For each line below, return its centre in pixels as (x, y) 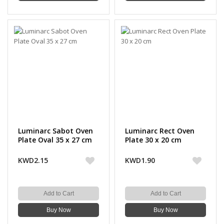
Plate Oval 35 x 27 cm (55, 140)
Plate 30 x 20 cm (153, 140)
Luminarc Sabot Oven (55, 131)
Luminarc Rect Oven (160, 131)
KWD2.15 (33, 160)
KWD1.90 (140, 160)
